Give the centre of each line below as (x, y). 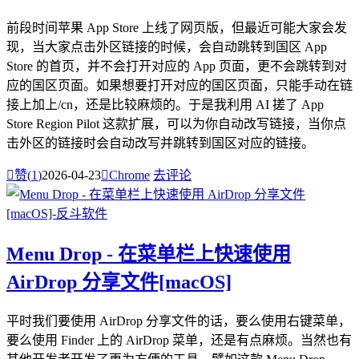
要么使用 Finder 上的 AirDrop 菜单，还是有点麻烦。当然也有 (179, 340)
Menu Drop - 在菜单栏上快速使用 (149, 254)
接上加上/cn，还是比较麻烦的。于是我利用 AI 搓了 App (165, 104)
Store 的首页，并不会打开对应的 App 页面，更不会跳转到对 (177, 66)
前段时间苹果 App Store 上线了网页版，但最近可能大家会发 (177, 27)
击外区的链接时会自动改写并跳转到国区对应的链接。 (160, 143)
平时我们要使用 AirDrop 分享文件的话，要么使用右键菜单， (179, 321)
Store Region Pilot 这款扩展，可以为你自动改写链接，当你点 (176, 123)
